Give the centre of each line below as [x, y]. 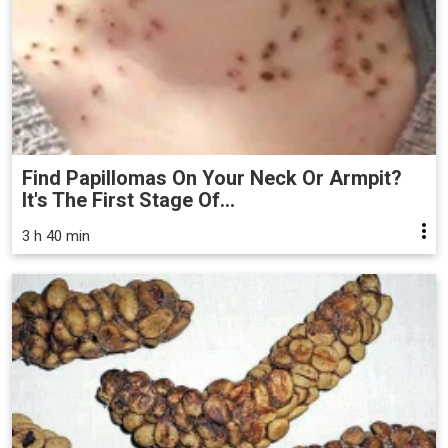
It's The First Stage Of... [128, 199]
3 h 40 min [56, 235]
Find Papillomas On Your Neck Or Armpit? [212, 177]
